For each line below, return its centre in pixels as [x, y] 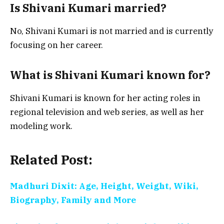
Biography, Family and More [73, 200]
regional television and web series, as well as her [107, 112]
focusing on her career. [56, 45]
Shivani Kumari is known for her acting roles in [105, 98]
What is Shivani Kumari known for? [110, 75]
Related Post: [51, 159]
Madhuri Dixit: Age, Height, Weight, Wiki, [104, 186]
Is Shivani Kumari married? [88, 8]
